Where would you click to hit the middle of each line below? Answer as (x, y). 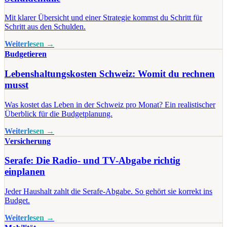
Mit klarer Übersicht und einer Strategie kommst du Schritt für (103, 18)
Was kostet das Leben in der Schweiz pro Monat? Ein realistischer (110, 104)
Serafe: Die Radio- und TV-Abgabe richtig (92, 161)
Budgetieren (26, 54)
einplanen (25, 172)
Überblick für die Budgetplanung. (59, 113)
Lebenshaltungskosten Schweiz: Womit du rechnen (110, 73)
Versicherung (28, 141)
